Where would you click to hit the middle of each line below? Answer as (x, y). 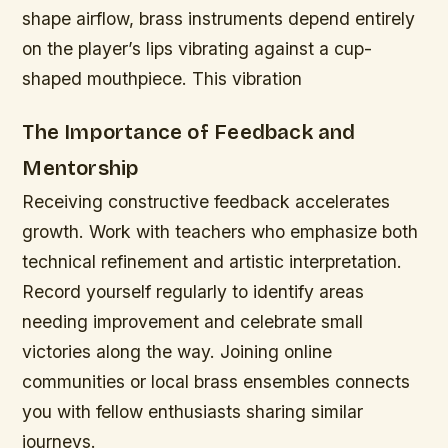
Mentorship (81, 169)
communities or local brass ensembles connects (216, 382)
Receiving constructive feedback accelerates (206, 202)
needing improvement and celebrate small (193, 322)
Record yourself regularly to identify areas (193, 292)
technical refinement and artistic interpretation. (212, 262)
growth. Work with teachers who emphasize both (220, 232)
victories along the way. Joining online (177, 352)
